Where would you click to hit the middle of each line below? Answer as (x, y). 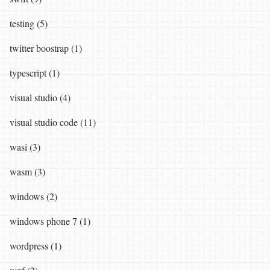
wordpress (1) (36, 245)
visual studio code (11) (53, 122)
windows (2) (33, 196)
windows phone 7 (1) (50, 221)
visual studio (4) (40, 97)
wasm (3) (27, 171)
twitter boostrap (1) (46, 48)
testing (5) (29, 23)
